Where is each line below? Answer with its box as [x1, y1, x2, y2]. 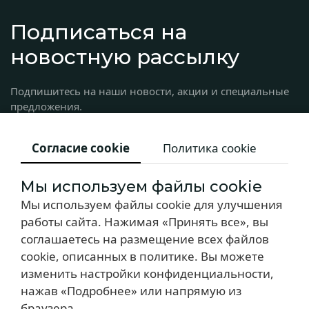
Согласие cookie [32, 140, 130, 156]
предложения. [10, 99, 82, 113]
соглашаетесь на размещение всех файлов [21, 231, 269, 247]
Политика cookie [163, 140, 257, 156]
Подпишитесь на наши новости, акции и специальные [10, 83, 289, 98]
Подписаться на [10, 19, 187, 45]
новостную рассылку [10, 43, 239, 70]
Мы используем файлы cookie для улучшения [21, 197, 283, 212]
